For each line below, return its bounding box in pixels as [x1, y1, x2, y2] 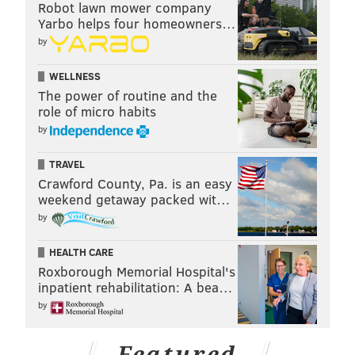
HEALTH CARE [49, 244, 113, 259]
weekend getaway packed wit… [38, 189, 231, 208]
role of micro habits [38, 101, 156, 120]
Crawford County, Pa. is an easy [38, 174, 232, 193]
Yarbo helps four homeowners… [38, 13, 236, 32]
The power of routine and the [38, 86, 217, 105]
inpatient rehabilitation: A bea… [38, 277, 233, 296]
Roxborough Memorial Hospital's [38, 261, 235, 281]
